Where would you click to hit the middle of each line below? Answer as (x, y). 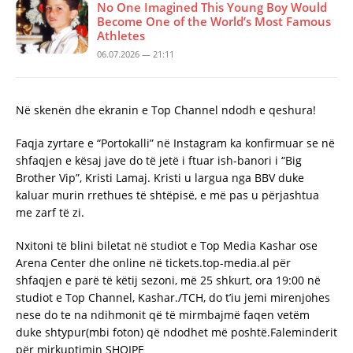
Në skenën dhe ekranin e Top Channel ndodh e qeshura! (166, 110)
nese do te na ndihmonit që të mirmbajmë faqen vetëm (163, 314)
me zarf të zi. (50, 212)
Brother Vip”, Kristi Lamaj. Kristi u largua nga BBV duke (160, 177)
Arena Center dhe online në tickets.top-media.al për (153, 262)
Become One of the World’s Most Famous (214, 21)
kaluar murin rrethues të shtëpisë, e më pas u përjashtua (167, 195)
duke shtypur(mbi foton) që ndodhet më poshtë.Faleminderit (176, 332)
